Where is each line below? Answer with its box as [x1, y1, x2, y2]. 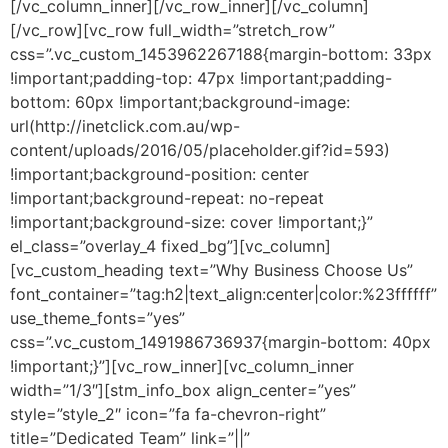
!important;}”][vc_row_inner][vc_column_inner [10, 355, 354, 376]
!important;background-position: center [10, 163, 309, 184]
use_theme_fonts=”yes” [10, 307, 185, 328]
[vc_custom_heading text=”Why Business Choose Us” [10, 259, 413, 280]
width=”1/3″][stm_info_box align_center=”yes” [10, 379, 356, 400]
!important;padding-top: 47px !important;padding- [10, 67, 392, 88]
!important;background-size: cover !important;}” [10, 211, 373, 232]
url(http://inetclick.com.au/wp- [10, 115, 240, 136]
